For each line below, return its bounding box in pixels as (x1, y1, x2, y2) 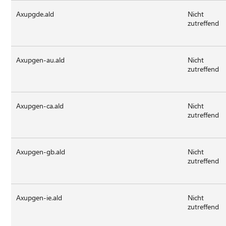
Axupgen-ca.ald (16, 100, 64, 110)
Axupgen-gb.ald (16, 146, 66, 156)
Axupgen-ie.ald (16, 192, 63, 202)
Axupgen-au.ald (16, 54, 65, 65)
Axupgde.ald (16, 9, 54, 19)
